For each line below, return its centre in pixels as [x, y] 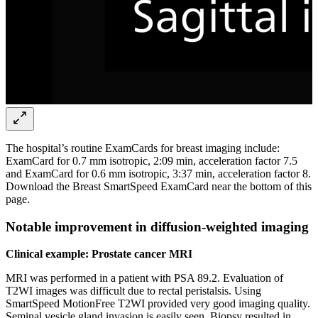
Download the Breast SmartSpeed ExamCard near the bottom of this [159, 186]
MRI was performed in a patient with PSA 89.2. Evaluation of [144, 278]
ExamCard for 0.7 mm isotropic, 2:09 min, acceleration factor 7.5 [152, 160]
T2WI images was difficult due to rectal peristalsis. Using [133, 291]
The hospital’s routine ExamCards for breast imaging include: [143, 148]
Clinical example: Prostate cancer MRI [99, 254]
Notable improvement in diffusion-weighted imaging [157, 226]
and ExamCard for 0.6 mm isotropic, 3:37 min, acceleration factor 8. [158, 173]
